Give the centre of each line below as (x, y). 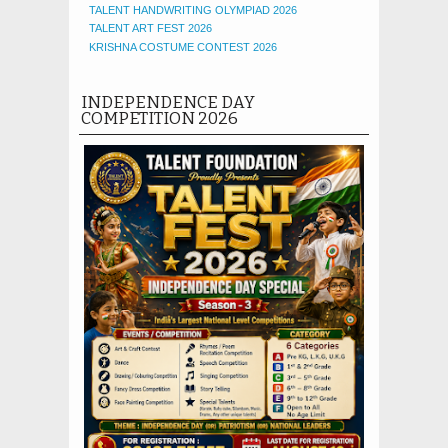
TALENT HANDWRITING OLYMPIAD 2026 (193, 9)
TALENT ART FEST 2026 (150, 28)
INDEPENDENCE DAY (168, 102)
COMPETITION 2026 (159, 118)
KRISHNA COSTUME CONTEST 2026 (183, 47)
